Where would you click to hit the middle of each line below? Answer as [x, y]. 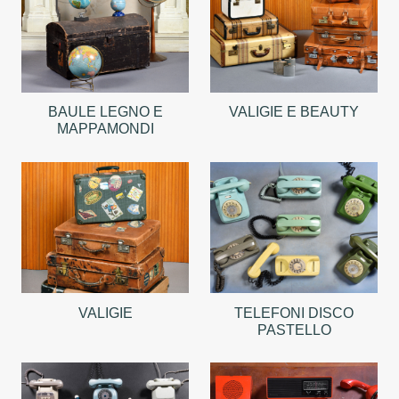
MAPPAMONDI [105, 129]
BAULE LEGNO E [105, 112]
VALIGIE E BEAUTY [294, 112]
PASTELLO [294, 330]
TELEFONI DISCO [294, 313]
